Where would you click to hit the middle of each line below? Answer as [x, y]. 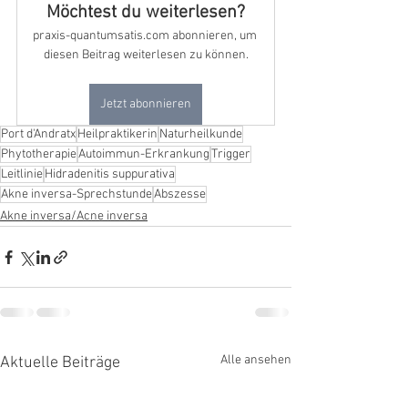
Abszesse [180, 194]
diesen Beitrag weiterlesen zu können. [146, 55]
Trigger [231, 154]
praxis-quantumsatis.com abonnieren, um [146, 36]
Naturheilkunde [201, 134]
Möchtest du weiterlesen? [146, 13]
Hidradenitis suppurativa [110, 174]
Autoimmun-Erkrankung [144, 154]
